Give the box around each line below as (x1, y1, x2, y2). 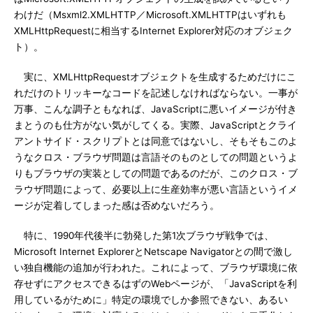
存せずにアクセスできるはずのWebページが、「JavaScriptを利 (14, 278, 297, 289)
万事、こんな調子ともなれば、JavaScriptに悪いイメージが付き (14, 103, 297, 115)
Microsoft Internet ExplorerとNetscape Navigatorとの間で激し (14, 246, 293, 257)
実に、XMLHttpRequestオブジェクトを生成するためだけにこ (14, 71, 296, 82)
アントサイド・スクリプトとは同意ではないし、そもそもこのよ (14, 136, 298, 147)
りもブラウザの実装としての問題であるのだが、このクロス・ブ (14, 168, 298, 179)
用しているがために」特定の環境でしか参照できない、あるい (14, 294, 288, 305)
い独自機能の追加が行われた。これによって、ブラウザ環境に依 (14, 262, 298, 273)
